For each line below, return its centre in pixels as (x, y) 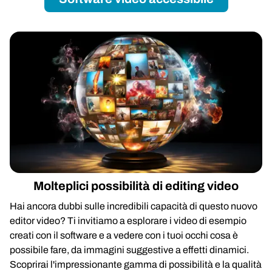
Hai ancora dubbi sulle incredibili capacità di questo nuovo (134, 206)
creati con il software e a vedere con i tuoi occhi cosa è (124, 235)
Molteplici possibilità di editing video (136, 186)
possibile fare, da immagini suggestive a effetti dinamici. (129, 250)
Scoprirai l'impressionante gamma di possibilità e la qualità (136, 264)
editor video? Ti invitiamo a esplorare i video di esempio (128, 221)
